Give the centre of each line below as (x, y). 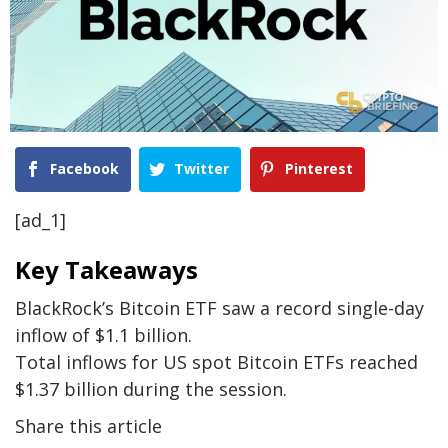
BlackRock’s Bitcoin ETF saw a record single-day (219, 307)
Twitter (202, 168)
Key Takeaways (106, 269)
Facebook (84, 168)
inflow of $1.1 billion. (103, 334)
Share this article (88, 425)
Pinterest (318, 168)
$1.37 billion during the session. (151, 388)
